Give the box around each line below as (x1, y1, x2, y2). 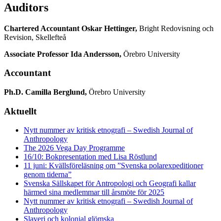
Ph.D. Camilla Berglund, (4, 88, 87, 97)
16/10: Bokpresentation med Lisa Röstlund (24, 152, 157, 161)
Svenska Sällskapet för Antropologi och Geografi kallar (24, 179, 196, 188)
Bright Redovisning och (139, 24, 214, 33)
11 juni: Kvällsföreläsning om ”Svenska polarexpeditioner (24, 161, 203, 170)
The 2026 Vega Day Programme (24, 144, 125, 152)
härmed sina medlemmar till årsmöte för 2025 (24, 188, 164, 197)
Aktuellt (4, 106, 37, 116)
